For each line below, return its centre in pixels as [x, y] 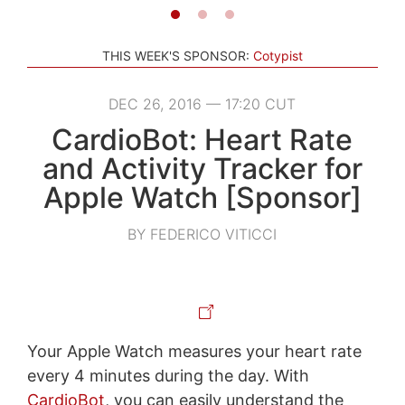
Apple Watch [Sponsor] [202, 197]
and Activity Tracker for [202, 168]
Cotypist [278, 55]
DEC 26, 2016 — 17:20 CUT [202, 104]
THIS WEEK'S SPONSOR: [176, 55]
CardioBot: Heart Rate [202, 139]
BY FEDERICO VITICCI [202, 234]
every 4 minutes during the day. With [168, 375]
